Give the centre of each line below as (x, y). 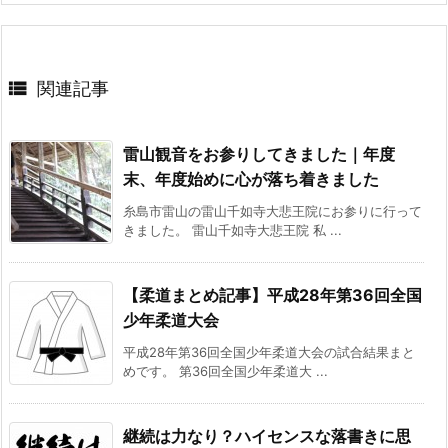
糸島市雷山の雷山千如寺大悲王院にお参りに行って (272, 210)
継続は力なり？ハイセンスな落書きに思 (267, 435)
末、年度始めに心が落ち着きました (251, 178)
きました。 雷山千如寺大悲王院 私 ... (232, 229)
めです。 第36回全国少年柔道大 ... (225, 370)
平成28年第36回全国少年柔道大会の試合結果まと (269, 351)
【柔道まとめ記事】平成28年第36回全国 (272, 294)
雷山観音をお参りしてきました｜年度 (259, 153)
